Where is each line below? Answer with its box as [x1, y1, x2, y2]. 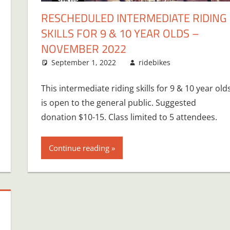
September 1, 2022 [51, 57, 116, 67]
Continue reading [48, 142, 109, 153]
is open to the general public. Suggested [41, 97, 196, 108]
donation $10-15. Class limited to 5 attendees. [41, 111, 217, 123]
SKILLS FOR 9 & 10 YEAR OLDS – [41, 24, 199, 42]
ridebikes [139, 57, 171, 67]
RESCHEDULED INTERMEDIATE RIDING [41, 9, 227, 27]
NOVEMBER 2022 [41, 40, 126, 57]
